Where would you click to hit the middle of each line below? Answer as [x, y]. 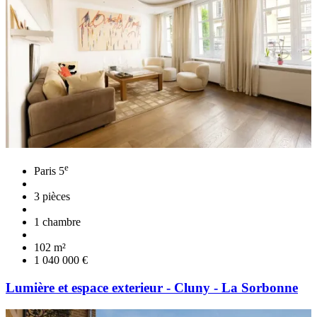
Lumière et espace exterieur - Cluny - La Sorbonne [152, 287]
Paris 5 [49, 171]
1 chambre [57, 222]
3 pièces [52, 197]
